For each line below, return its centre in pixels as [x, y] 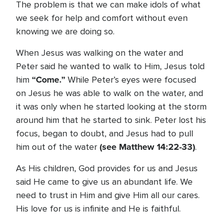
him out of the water [58, 147]
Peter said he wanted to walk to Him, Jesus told [110, 66]
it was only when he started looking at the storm [111, 107]
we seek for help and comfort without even [102, 18]
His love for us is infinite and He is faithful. [98, 209]
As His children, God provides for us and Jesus [107, 168]
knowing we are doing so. [65, 31]
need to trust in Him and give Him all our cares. [108, 195]
